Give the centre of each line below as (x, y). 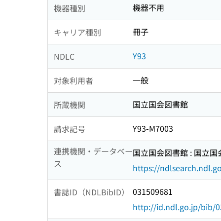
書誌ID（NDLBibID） (92, 192)
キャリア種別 (77, 32)
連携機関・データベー (93, 151)
